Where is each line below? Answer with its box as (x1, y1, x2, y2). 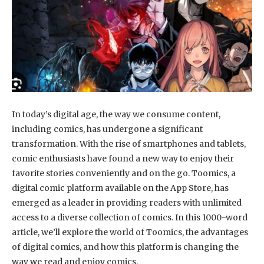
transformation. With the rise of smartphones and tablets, (12, 138, 246, 149)
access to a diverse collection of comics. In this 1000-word (12, 212, 247, 223)
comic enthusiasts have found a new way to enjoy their (12, 153, 234, 164)
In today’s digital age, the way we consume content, (12, 108, 220, 120)
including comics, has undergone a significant (12, 123, 203, 134)
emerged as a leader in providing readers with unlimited (12, 197, 242, 208)
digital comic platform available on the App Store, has (12, 182, 229, 193)
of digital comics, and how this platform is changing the (12, 241, 239, 252)
